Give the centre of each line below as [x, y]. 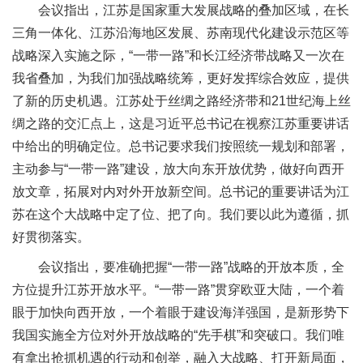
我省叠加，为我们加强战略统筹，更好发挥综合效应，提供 [181, 78]
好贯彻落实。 [51, 237]
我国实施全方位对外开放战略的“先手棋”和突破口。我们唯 [178, 335]
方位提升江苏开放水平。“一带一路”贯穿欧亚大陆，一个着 [178, 290]
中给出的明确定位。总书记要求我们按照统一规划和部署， [181, 146]
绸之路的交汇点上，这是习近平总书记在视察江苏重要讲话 [181, 123]
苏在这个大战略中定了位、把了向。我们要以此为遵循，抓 [181, 214]
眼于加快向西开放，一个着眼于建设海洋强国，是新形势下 [181, 313]
